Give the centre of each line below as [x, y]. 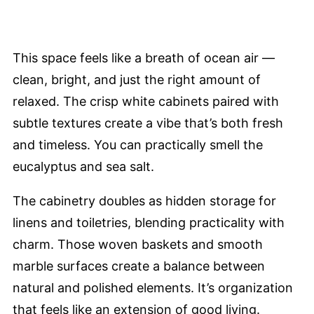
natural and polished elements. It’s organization [153, 287]
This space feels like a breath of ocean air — [144, 57]
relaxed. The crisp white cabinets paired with [146, 101]
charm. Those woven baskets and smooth [138, 244]
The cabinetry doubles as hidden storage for [144, 200]
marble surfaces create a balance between [139, 266]
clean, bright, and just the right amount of [137, 79]
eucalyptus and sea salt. [83, 166]
